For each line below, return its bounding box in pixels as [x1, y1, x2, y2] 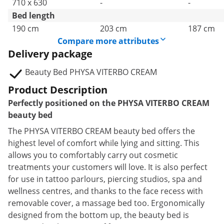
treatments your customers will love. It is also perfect [8, 161, 207, 172]
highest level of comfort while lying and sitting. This [8, 137, 199, 148]
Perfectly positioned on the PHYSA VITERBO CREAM [8, 97, 209, 108]
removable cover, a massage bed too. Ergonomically [8, 197, 204, 208]
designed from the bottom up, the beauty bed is [8, 209, 189, 220]
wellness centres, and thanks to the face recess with [8, 185, 203, 196]
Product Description [8, 83, 107, 96]
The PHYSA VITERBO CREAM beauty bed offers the [8, 125, 195, 136]
